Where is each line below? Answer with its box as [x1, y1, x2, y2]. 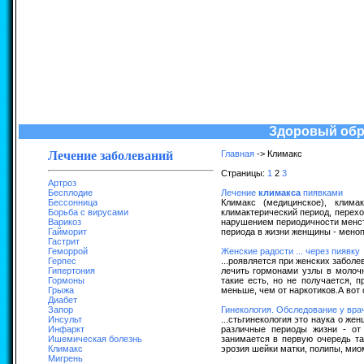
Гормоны [47, 275, 84, 285]
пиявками [300, 188, 343, 197]
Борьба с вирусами [47, 207, 128, 217]
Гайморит [47, 227, 87, 236]
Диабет [47, 295, 77, 305]
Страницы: [220, 168, 267, 178]
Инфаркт [47, 324, 84, 334]
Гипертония [47, 266, 95, 275]
